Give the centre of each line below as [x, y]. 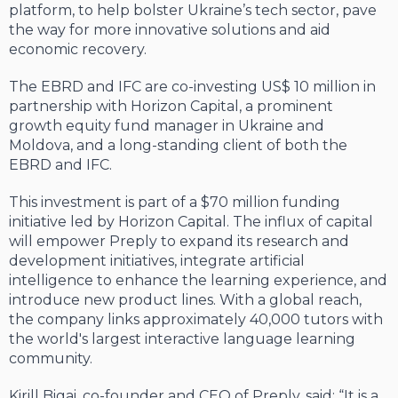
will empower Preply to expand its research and [179, 242]
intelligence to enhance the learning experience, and [198, 281]
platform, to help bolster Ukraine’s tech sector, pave [193, 11]
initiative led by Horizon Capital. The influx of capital [191, 222]
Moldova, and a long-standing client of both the [178, 146]
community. [51, 359]
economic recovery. [78, 50]
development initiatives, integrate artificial [157, 261]
